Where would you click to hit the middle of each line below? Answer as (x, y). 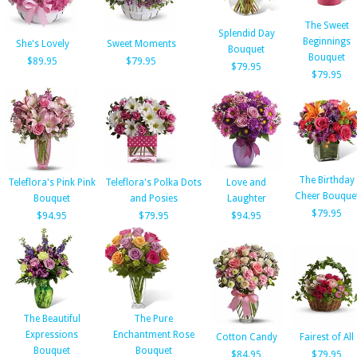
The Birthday (327, 180)
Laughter (246, 198)
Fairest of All (327, 337)
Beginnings (327, 41)
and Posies (153, 198)
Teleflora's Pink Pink (51, 182)
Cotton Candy (246, 337)
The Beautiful (51, 319)
